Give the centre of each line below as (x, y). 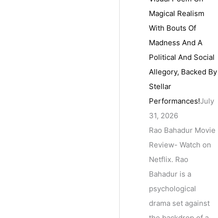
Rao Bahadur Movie (182, 130)
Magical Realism (177, 14)
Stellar (160, 87)
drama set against (180, 203)
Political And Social (182, 57)
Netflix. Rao (169, 160)
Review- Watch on (180, 145)
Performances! (175, 101)
